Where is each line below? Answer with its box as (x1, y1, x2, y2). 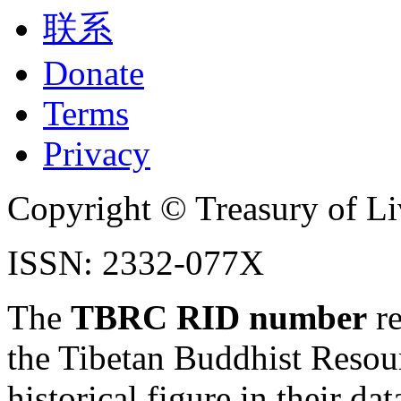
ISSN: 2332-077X (7, 243, 264, 283)
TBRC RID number (71, 298, 367, 337)
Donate (43, 54, 144, 93)
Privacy (43, 134, 150, 174)
